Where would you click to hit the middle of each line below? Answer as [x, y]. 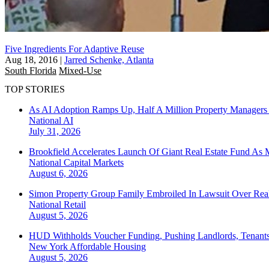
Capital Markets [94, 163]
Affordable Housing [108, 247]
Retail [75, 205]
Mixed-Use [80, 70]
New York [49, 247]
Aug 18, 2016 [31, 59]
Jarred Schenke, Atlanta [109, 59]
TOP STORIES [35, 89]
